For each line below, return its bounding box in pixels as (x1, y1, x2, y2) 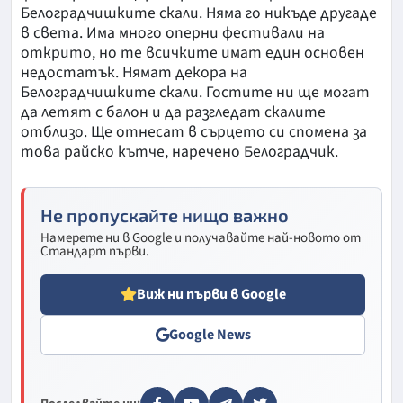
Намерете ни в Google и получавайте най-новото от (40, 228, 361, 247)
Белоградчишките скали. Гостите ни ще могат (21, 80, 370, 103)
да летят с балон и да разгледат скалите (21, 100, 326, 123)
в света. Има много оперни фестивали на (21, 21, 325, 44)
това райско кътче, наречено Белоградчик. (21, 139, 338, 163)
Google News (168, 324, 251, 345)
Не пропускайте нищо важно (40, 203, 289, 226)
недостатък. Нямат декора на (21, 60, 247, 84)
